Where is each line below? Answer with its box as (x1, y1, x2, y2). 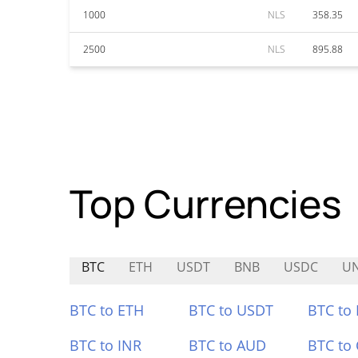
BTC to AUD (188, 336, 266, 355)
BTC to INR (70, 336, 141, 355)
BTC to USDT (188, 300, 273, 320)
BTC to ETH (70, 300, 144, 320)
